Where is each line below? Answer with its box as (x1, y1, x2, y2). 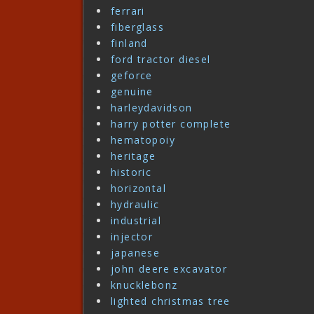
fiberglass (111, 20, 164, 34)
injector (111, 230, 153, 244)
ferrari (111, 4, 145, 18)
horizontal (111, 182, 166, 196)
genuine (111, 85, 153, 99)
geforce (111, 69, 153, 83)
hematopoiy (111, 133, 175, 147)
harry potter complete (111, 117, 231, 131)
